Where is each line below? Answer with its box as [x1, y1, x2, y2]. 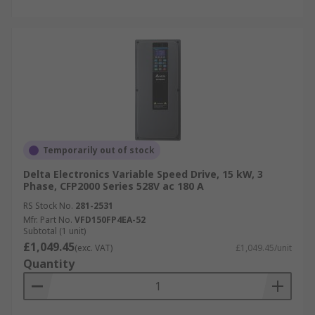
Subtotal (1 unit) [23, 225, 86, 237]
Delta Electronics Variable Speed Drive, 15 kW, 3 [23, 167, 263, 181]
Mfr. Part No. [23, 214, 72, 226]
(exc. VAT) [75, 242, 112, 254]
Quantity [23, 256, 75, 271]
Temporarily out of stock [43, 144, 155, 156]
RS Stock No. [23, 200, 73, 212]
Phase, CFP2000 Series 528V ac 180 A [23, 179, 204, 193]
